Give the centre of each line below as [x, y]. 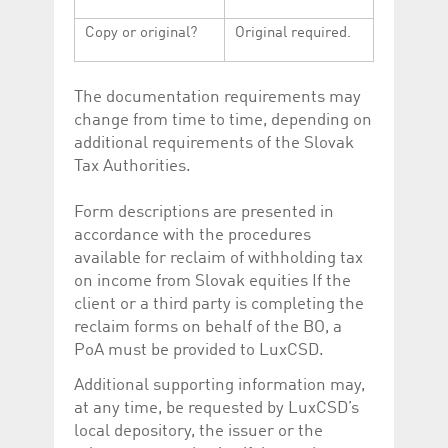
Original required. [293, 34]
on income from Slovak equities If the [212, 282]
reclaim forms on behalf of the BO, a [208, 328]
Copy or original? [141, 34]
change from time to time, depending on [223, 121]
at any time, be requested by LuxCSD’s [216, 409]
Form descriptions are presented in [204, 213]
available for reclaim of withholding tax [218, 259]
